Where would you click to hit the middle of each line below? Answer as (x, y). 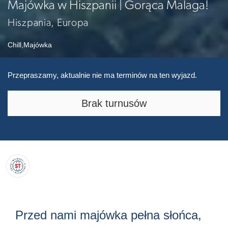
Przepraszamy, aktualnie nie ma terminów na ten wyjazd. (102, 75)
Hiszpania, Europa (48, 23)
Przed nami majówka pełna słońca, (108, 215)
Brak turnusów (114, 103)
